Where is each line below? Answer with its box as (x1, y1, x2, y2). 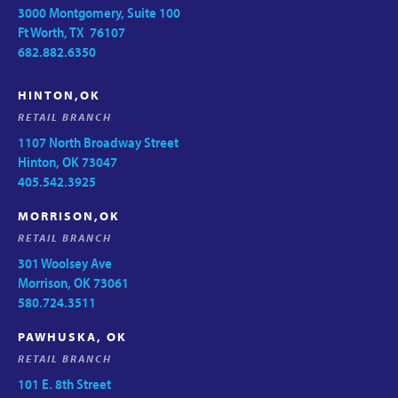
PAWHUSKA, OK (18, 328, 127, 345)
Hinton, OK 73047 (18, 152, 117, 171)
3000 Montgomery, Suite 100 (18, 3, 180, 21)
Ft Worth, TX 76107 (18, 22, 125, 41)
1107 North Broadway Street (18, 132, 179, 151)
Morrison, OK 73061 (18, 273, 129, 291)
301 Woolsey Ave (18, 253, 112, 272)
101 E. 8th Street (18, 374, 111, 393)
